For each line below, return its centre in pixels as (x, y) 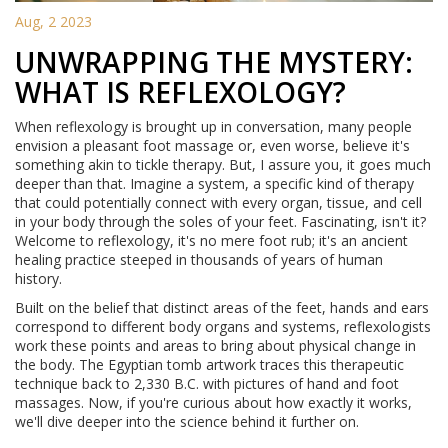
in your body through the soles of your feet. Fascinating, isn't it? (220, 222)
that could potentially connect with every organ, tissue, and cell (218, 203)
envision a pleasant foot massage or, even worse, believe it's (212, 146)
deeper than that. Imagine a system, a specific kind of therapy (214, 184)
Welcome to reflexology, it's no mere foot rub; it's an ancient (211, 241)
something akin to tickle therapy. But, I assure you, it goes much (223, 165)
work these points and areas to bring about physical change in (215, 346)
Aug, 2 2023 (53, 22)
